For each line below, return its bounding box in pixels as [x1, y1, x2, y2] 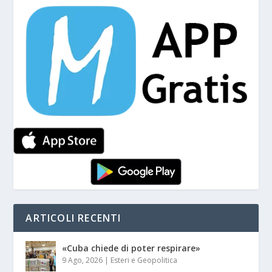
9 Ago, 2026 [62, 255, 103, 266]
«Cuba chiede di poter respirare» [62, 242, 201, 254]
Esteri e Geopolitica [110, 255, 178, 266]
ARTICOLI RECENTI [25, 211, 121, 225]
